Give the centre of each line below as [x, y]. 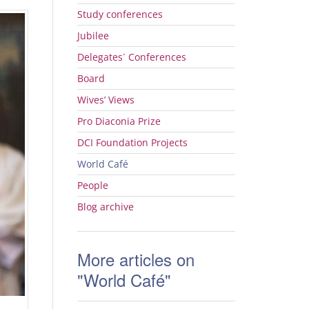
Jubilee [93, 36]
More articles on [136, 259]
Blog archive [106, 207]
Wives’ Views [106, 100]
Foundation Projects [140, 142]
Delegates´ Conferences [132, 57]
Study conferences [120, 14]
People [93, 185]
